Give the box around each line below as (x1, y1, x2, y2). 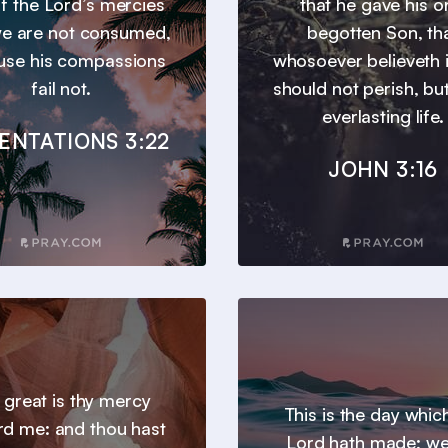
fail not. (31, 77, 91, 100)
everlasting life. (322, 105, 444, 128)
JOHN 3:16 (328, 156, 438, 183)
